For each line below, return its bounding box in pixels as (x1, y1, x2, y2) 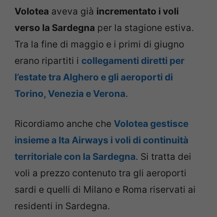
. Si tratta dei (136, 151, 191, 163)
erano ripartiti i (15, 55, 81, 66)
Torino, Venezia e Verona (15, 88, 125, 99)
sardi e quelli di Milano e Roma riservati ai (15, 184, 196, 196)
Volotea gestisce (114, 118, 188, 130)
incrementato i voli (96, 5, 179, 17)
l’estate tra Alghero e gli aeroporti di (15, 71, 173, 83)
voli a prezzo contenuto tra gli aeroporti (15, 168, 186, 179)
